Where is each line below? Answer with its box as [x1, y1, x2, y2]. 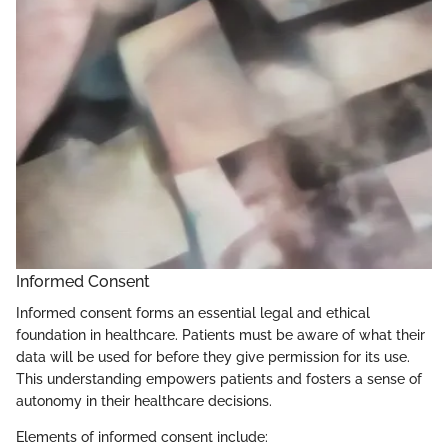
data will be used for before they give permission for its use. [16, 349, 410, 366]
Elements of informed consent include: [16, 429, 268, 446]
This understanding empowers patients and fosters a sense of [16, 371, 422, 388]
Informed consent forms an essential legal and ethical [16, 305, 370, 322]
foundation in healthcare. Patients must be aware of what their [16, 327, 425, 344]
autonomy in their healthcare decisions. [16, 393, 272, 410]
